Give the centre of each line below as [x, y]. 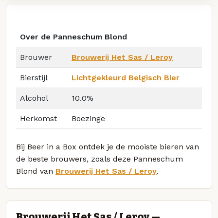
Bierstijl [34, 78]
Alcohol [34, 98]
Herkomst [38, 119]
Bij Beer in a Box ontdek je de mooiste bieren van [108, 147]
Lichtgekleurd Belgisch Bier [126, 78]
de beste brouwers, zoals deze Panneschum [100, 159]
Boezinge [88, 119]
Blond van [36, 171]
